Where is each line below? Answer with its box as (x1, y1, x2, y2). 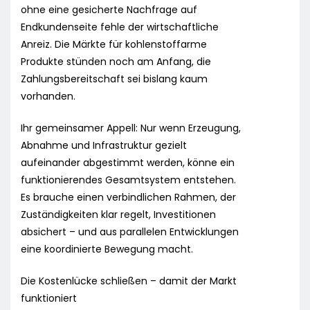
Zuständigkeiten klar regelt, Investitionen (21, 208, 216, 222)
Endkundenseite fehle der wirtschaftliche (21, 20, 219, 35)
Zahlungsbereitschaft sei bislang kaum (21, 72, 208, 86)
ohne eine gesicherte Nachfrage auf (21, 3, 197, 17)
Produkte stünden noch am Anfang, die (21, 55, 211, 69)
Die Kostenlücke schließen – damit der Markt (21, 274, 237, 289)
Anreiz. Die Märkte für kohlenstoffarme (21, 37, 207, 52)
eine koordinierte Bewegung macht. (21, 242, 193, 257)
